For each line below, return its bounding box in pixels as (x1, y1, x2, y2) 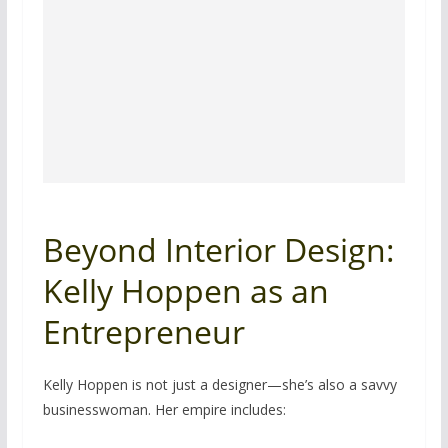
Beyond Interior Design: (42, 227, 395, 271)
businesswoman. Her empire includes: (42, 399, 286, 419)
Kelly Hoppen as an (42, 268, 329, 312)
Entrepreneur (42, 309, 245, 353)
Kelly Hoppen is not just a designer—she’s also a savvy (42, 374, 397, 394)
